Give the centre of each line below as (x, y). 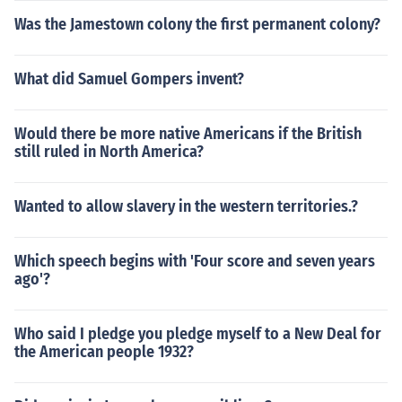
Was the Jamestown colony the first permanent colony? (197, 24)
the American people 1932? (104, 352)
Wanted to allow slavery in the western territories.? (186, 206)
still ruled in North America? (109, 152)
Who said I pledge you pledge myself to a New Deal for (198, 334)
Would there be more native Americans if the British (188, 134)
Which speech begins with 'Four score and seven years (195, 261)
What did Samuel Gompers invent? (129, 79)
